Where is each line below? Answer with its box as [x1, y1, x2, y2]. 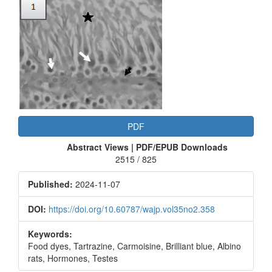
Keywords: [28, 227, 72, 240]
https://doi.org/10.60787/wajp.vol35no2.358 [49, 202, 215, 215]
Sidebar [18, 7, 81, 34]
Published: [28, 177, 73, 190]
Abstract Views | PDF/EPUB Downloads [66, 140, 228, 153]
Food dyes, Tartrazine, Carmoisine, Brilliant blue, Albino [28, 239, 241, 252]
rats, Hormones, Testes [28, 251, 118, 264]
